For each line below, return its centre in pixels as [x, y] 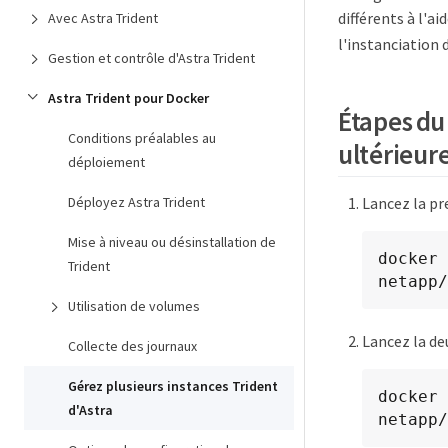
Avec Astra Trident [103, 18]
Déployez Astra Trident [136, 202]
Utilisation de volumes [134, 306]
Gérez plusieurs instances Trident [173, 386]
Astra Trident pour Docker [128, 98]
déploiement [106, 162]
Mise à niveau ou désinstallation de [172, 242]
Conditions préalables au [142, 138]
